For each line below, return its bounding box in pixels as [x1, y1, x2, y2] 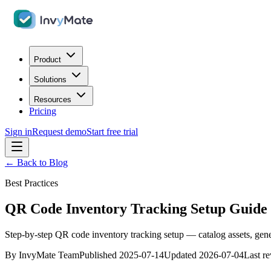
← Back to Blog [5, 157, 68, 168]
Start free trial [87, 126, 138, 137]
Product [34, 55, 61, 64]
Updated [164, 249, 197, 260]
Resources [34, 95, 71, 104]
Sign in [5, 126, 32, 137]
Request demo [32, 126, 87, 137]
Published [79, 249, 117, 260]
